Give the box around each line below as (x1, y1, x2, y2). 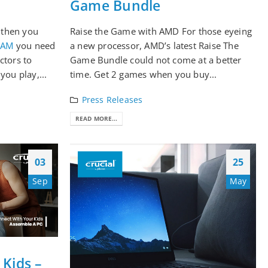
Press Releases (81, 94, 143, 105)
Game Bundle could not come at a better (70, 53, 242, 66)
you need (13, 39, 56, 51)
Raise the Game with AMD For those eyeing (70, 25, 252, 37)
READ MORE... (75, 114, 118, 123)
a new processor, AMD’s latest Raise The (70, 39, 239, 51)
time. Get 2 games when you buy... (70, 68, 217, 80)
